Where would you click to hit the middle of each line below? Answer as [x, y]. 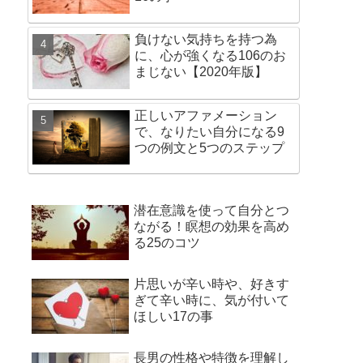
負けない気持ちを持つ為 [206, 40]
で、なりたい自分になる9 [209, 131]
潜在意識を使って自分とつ [211, 210]
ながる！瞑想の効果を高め [211, 226]
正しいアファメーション [206, 115]
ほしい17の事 [173, 317]
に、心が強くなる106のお [210, 56]
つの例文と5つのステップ [209, 147]
